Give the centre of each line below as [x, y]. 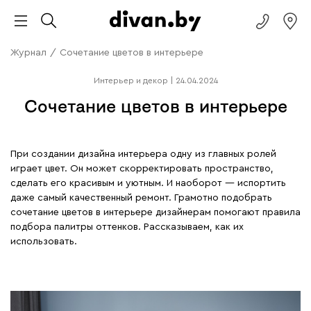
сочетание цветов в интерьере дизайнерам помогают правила [155, 212]
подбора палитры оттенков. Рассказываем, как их [127, 227]
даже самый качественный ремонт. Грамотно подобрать [141, 198]
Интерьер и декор [131, 81]
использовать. [44, 242]
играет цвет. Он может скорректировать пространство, [142, 169]
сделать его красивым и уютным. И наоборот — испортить [148, 183]
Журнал [28, 53]
